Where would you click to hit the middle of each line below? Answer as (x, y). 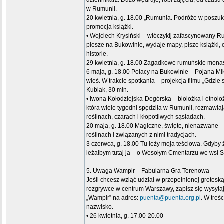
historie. (97, 54)
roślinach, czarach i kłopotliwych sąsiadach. (146, 117)
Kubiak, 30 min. (107, 90)
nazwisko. (100, 207)
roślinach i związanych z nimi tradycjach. (141, 135)
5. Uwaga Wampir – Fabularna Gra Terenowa (148, 171)
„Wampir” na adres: (113, 198)
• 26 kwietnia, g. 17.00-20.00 (125, 216)
